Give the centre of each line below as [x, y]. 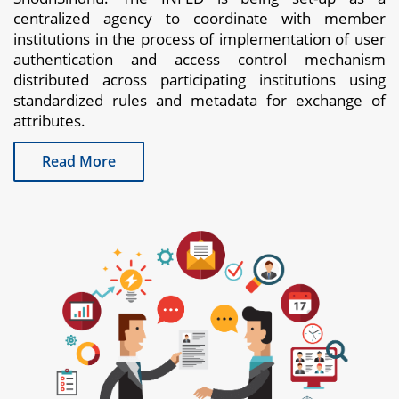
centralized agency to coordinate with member [199, 18]
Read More [79, 161]
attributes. [49, 120]
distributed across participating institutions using [199, 79]
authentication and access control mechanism [199, 59]
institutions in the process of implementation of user [199, 38]
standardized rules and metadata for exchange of [199, 100]
